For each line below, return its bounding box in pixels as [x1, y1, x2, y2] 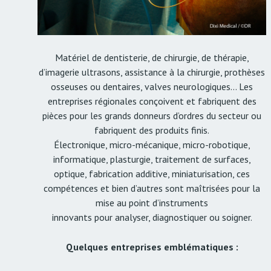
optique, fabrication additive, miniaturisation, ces [54, 168, 250, 180]
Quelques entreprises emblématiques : [65, 241, 238, 253]
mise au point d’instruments [96, 197, 209, 209]
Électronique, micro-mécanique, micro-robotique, [53, 139, 250, 151]
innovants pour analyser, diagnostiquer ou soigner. [51, 211, 252, 224]
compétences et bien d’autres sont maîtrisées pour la [44, 182, 261, 195]
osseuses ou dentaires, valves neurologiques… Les [51, 80, 253, 93]
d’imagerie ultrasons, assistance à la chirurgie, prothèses [39, 66, 266, 79]
